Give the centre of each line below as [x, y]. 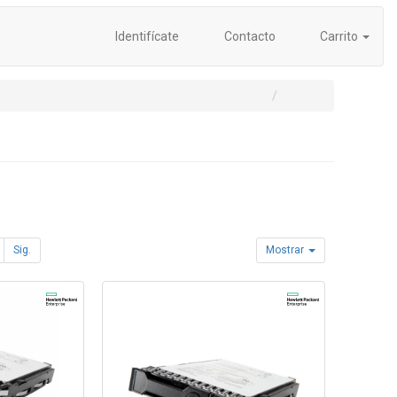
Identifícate [146, 36]
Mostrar [287, 250]
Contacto [248, 36]
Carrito [339, 36]
